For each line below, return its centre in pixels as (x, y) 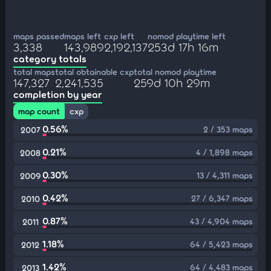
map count (39, 111)
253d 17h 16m (183, 47)
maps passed (39, 36)
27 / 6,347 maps (222, 198)
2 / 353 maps (228, 129)
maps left (83, 36)
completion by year (58, 94)
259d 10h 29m (172, 82)
